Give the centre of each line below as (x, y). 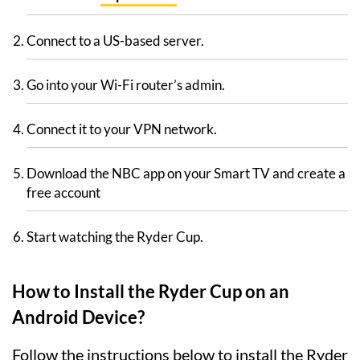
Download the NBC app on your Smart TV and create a (186, 174)
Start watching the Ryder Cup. (115, 237)
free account (63, 193)
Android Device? (78, 317)
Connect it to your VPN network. (122, 129)
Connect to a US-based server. (115, 41)
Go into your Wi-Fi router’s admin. (126, 85)
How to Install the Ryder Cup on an (151, 292)
